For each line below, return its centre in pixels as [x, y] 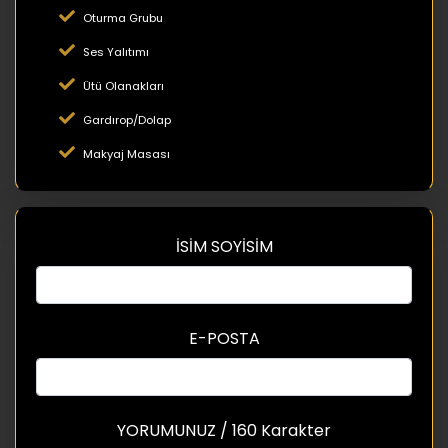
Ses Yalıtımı [116, 51]
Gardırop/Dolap [127, 119]
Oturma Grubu [123, 17]
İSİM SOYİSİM [224, 246]
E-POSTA [224, 338]
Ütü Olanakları [123, 85]
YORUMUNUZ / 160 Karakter [224, 430]
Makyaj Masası [126, 153]
